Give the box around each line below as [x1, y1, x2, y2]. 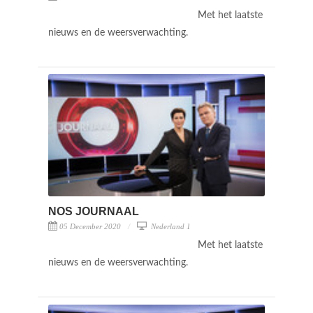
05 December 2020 [59, 221, 121, 231]
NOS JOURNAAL [48, 205, 139, 217]
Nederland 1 [149, 221, 191, 231]
